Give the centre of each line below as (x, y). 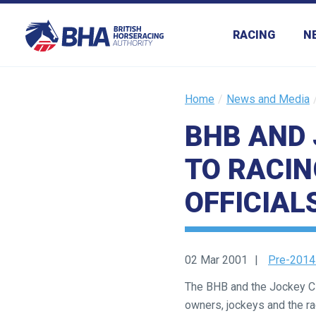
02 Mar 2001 (216, 260)
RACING (254, 35)
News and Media (268, 99)
